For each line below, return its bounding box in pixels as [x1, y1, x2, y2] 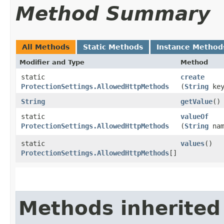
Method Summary [15, 2, 210, 25]
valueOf [180, 112, 208, 120]
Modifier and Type [19, 58, 84, 66]
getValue [180, 97, 212, 105]
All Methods [22, 42, 69, 51]
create [180, 72, 204, 81]
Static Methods [83, 42, 143, 51]
